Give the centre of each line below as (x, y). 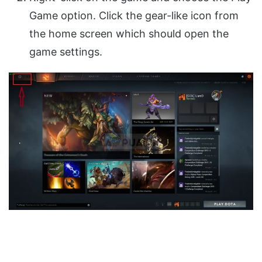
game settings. (66, 51)
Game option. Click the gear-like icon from (134, 15)
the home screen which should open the (129, 33)
